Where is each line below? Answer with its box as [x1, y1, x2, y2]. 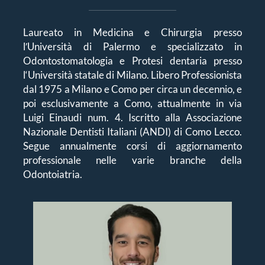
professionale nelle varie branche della [22, 154, 243, 167]
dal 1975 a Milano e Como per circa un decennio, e [22, 83, 243, 96]
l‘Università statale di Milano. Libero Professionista [22, 69, 243, 82]
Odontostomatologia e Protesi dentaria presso [22, 54, 243, 67]
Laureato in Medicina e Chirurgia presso [22, 26, 243, 39]
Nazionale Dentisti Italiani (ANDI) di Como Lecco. [22, 125, 243, 138]
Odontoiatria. [22, 168, 82, 181]
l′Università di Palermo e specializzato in [22, 40, 243, 53]
